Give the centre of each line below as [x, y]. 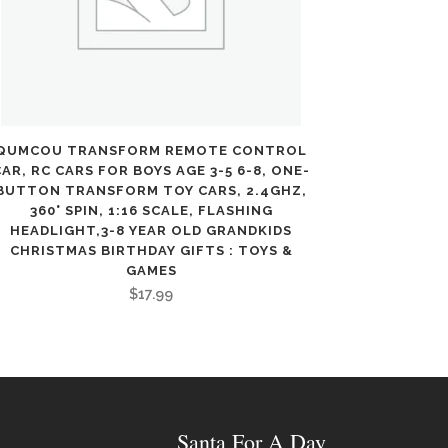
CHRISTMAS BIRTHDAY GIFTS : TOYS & [151, 250]
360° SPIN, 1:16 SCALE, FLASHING [151, 210]
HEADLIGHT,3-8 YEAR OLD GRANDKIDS [151, 230]
